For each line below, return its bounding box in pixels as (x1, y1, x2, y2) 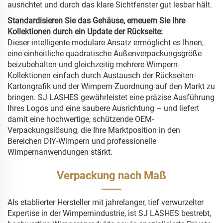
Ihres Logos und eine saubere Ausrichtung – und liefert (7, 104, 199, 113)
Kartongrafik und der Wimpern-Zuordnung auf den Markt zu (7, 82, 215, 92)
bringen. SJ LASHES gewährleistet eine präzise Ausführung (7, 93, 215, 103)
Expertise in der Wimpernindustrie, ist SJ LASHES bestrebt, (7, 209, 211, 219)
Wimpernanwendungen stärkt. (7, 147, 112, 157)
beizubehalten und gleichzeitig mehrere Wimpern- (7, 60, 180, 70)
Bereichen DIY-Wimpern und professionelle (7, 136, 156, 146)
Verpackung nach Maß (57, 169, 166, 182)
